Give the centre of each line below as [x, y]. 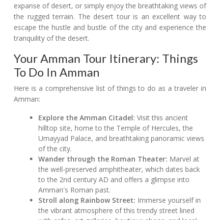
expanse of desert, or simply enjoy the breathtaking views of [110, 6]
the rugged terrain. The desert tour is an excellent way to [110, 17]
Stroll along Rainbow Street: [87, 200]
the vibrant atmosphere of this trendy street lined [117, 211]
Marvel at [184, 159]
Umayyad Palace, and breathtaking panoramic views [122, 138]
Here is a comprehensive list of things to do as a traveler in [110, 88]
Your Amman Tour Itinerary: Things [106, 58]
